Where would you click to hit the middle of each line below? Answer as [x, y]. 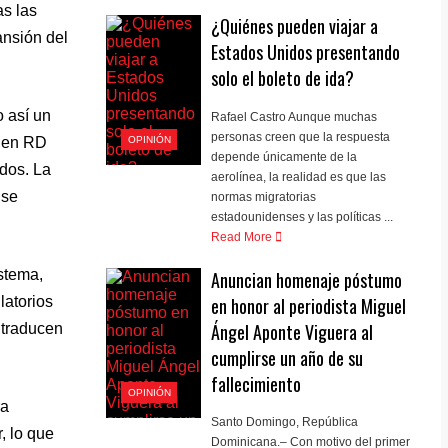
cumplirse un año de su [287, 357]
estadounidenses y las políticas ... [302, 216]
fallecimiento [256, 383]
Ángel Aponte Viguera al [292, 331]
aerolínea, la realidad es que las [299, 176]
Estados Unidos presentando [306, 52]
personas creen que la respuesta [301, 136]
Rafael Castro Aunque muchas [294, 116]
